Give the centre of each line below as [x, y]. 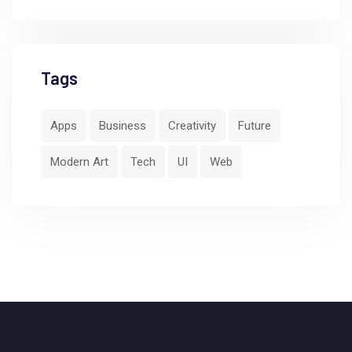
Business [123, 126]
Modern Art [79, 162]
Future [255, 126]
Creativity [192, 126]
